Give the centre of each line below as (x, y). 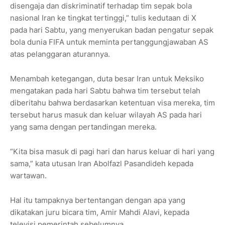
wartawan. (28, 176)
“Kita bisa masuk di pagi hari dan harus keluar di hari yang (112, 152)
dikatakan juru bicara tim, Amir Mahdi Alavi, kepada (100, 212)
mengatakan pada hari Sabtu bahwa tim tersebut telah (105, 91)
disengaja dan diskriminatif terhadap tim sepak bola (101, 6)
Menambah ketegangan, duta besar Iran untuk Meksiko (107, 79)
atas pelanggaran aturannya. (60, 54)
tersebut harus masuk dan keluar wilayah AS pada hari (106, 115)
